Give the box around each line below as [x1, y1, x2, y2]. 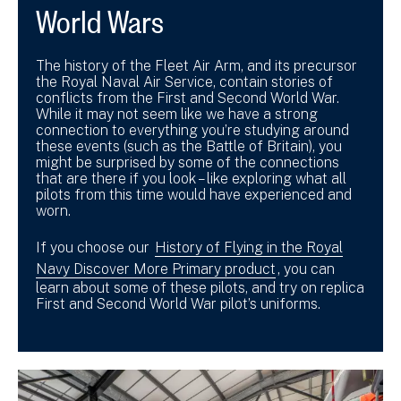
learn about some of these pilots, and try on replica [36, 278, 364, 296]
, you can [277, 260, 335, 277]
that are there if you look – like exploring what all [36, 169, 346, 187]
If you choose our [36, 238, 153, 256]
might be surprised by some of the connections [36, 153, 339, 171]
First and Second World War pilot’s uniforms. [36, 294, 324, 312]
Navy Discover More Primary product [36, 260, 276, 277]
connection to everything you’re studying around [36, 121, 349, 139]
